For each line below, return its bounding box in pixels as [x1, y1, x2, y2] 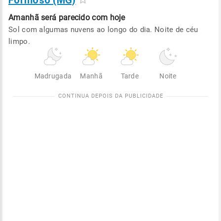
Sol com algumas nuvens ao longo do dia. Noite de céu [8, 25, 198, 34]
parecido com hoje [58, 13, 125, 22]
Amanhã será [8, 13, 57, 22]
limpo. [8, 37, 30, 46]
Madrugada [34, 72, 72, 80]
